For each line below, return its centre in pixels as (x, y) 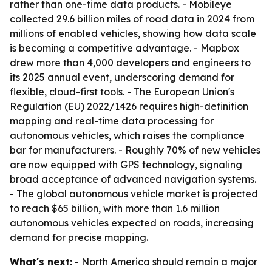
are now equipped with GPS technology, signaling (126, 165)
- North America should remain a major (165, 262)
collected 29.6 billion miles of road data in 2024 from (132, 19)
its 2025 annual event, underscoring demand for (122, 77)
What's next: (41, 262)
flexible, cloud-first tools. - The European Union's (122, 92)
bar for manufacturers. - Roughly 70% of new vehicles (135, 150)
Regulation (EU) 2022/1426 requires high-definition (129, 106)
